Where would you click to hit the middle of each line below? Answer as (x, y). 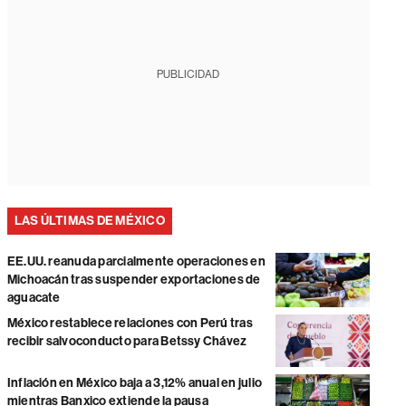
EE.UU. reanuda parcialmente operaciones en (136, 261)
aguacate (34, 298)
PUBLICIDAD (188, 74)
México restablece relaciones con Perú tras (130, 323)
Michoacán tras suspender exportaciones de (134, 280)
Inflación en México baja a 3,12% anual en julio (135, 383)
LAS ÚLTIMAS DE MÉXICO (89, 221)
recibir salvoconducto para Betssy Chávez (127, 341)
